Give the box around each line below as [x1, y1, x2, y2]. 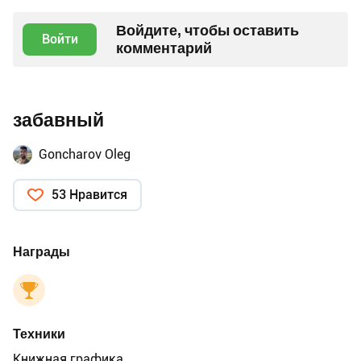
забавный [13, 109, 104, 131]
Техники [13, 326, 65, 342]
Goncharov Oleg [39, 146, 131, 162]
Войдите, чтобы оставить [116, 21, 299, 39]
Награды [13, 243, 70, 259]
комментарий [116, 39, 212, 56]
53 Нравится [52, 186, 127, 202]
